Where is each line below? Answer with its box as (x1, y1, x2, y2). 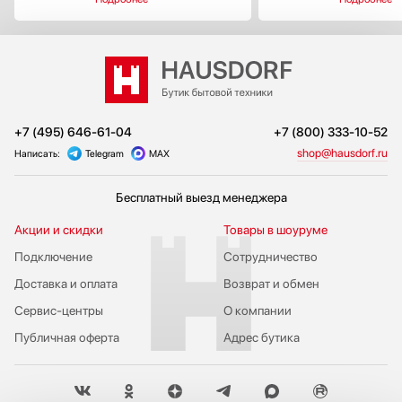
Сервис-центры (14, 302, 103, 318)
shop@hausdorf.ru (297, 145, 388, 160)
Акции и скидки (14, 222, 103, 237)
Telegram (85, 147, 124, 160)
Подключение (14, 249, 92, 264)
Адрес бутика (223, 329, 300, 345)
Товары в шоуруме (223, 222, 328, 237)
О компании (223, 302, 292, 318)
